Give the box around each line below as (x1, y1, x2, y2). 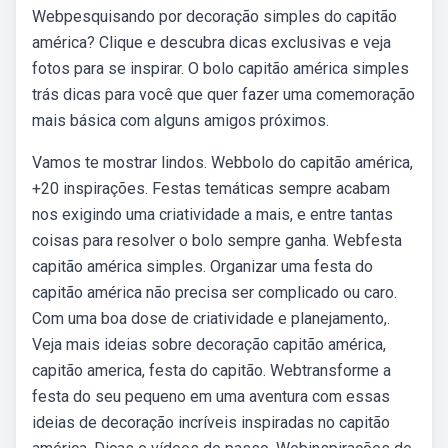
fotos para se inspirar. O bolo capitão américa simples (32, 59, 409, 78)
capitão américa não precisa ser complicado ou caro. (32, 283, 397, 302)
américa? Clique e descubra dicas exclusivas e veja (32, 33, 391, 52)
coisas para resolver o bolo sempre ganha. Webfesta (32, 231, 402, 250)
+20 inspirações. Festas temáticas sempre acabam (32, 179, 390, 198)
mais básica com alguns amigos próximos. (32, 111, 329, 130)
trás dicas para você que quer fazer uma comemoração (32, 85, 415, 104)
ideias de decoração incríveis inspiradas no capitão (32, 413, 390, 432)
